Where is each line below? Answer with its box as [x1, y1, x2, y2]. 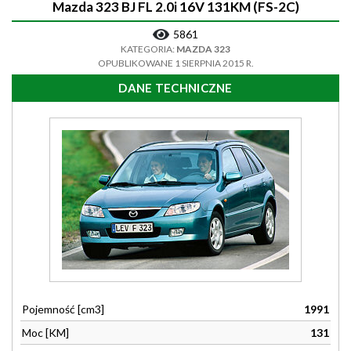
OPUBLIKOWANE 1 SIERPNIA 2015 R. [97, 57, 254, 69]
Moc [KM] [22, 326, 69, 339]
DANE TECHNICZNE [118, 81, 233, 95]
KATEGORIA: [121, 43, 176, 55]
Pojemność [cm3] [22, 302, 104, 316]
